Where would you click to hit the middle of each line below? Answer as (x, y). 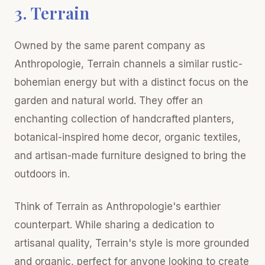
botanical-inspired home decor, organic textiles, (127, 137)
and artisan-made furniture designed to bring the (130, 155)
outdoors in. (42, 174)
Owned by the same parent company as (110, 45)
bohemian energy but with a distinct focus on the (131, 82)
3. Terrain (52, 12)
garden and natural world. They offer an (109, 100)
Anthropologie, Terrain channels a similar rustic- (128, 64)
